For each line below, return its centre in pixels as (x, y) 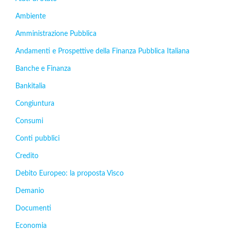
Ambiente (31, 16)
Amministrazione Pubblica (56, 34)
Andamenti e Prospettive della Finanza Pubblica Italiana (102, 51)
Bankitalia (31, 86)
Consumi (29, 121)
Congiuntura (35, 104)
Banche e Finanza (43, 69)
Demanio (30, 191)
